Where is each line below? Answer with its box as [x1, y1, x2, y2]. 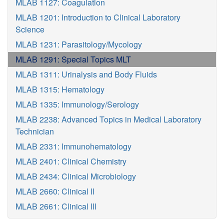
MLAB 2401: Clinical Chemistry [15, 155, 126, 167]
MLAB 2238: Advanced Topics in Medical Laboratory [15, 113, 201, 125]
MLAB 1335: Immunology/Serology [15, 98, 139, 110]
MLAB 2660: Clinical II [15, 185, 94, 197]
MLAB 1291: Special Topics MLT [15, 53, 131, 65]
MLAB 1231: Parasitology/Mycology [15, 38, 142, 50]
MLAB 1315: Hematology [15, 83, 104, 95]
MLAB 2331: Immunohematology [15, 140, 131, 152]
